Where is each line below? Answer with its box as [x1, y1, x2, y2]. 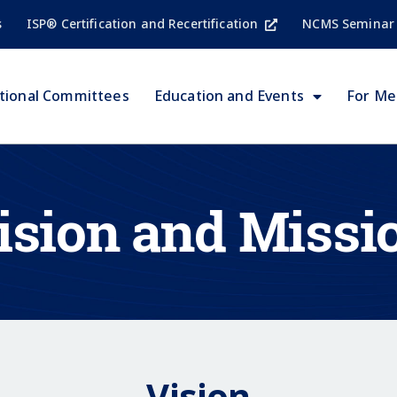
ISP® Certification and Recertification [26, 15, 259, 33]
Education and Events [153, 86, 304, 106]
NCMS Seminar [302, 15, 394, 33]
